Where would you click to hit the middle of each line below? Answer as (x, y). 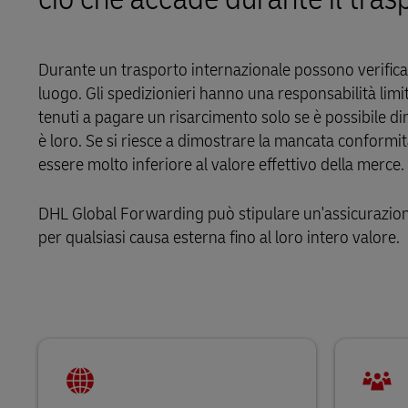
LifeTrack (51, 78)
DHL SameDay (65, 35)
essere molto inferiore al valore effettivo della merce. (221, 164)
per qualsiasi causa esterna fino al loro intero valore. (219, 237)
